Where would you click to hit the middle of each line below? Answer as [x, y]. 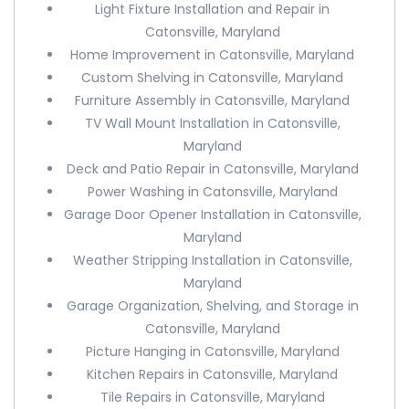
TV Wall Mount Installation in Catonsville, [212, 123]
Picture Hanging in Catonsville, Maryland [212, 351]
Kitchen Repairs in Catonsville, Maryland [213, 374]
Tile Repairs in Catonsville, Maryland [212, 397]
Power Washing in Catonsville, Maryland [212, 192]
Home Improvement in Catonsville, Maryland [213, 55]
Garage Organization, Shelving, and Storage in [212, 306]
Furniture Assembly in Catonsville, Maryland [213, 100]
